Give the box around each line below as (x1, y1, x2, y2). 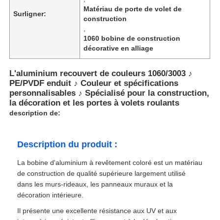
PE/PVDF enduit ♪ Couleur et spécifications (9, 78, 179, 88)
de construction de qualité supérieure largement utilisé (17, 169, 186, 177)
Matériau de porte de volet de (83, 4, 182, 13)
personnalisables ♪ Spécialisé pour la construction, (9, 88, 210, 98)
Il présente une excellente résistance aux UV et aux (17, 206, 177, 215)
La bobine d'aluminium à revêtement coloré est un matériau (17, 158, 203, 166)
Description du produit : (17, 139, 118, 149)
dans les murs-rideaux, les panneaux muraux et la (17, 180, 173, 188)
